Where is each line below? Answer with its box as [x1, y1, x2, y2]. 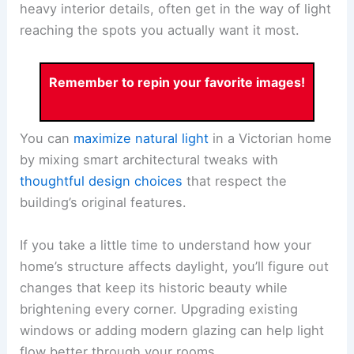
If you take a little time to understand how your [20, 236, 312, 253]
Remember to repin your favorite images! [49, 73, 305, 90]
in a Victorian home [209, 130, 333, 147]
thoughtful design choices [20, 173, 183, 190]
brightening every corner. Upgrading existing [20, 300, 299, 317]
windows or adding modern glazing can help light [20, 322, 325, 338]
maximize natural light [73, 130, 209, 147]
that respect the [183, 173, 288, 190]
